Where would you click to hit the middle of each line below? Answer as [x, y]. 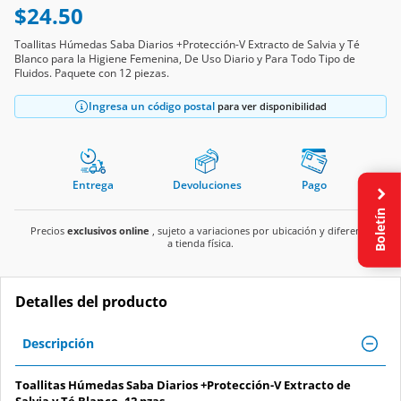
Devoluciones [207, 184]
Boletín [380, 228]
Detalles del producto [91, 301]
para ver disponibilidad [271, 106]
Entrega [94, 184]
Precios [49, 230]
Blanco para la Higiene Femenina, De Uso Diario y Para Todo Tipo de [185, 58]
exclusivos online [108, 230]
